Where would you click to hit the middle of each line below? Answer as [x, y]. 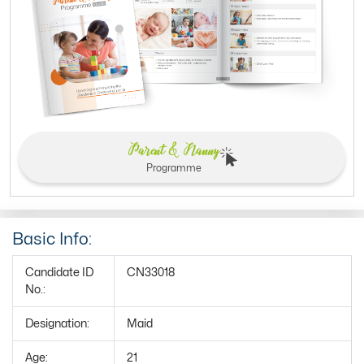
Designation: [57, 323]
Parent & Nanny [173, 149]
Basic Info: [52, 239]
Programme [173, 168]
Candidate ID [59, 272]
